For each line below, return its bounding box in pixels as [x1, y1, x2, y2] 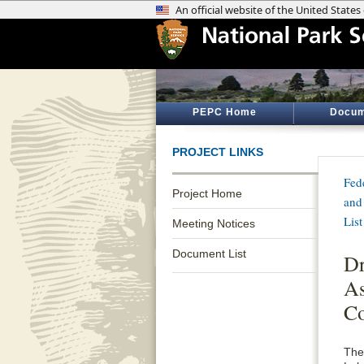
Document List [172, 247, 246, 260]
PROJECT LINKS [172, 145, 263, 158]
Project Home [172, 187, 242, 200]
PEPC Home [192, 106, 257, 118]
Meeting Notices [172, 217, 255, 230]
